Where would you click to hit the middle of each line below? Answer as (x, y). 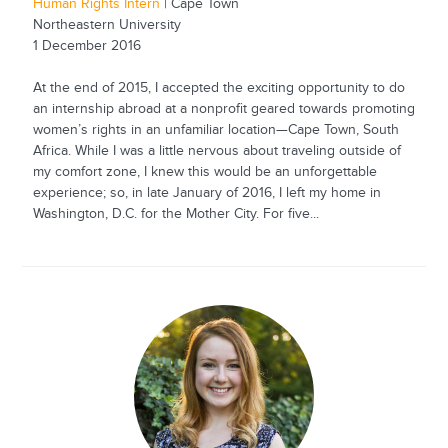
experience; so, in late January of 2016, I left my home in (206, 193)
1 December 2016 (86, 46)
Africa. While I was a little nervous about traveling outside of (216, 151)
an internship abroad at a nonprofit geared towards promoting (223, 109)
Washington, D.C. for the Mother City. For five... (175, 214)
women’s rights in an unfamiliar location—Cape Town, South (215, 130)
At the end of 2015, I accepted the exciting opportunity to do (218, 88)
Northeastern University (106, 25)
